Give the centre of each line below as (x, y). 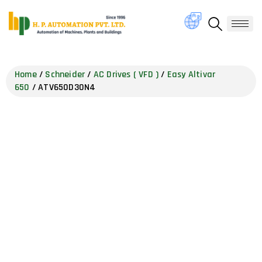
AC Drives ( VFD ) (126, 74)
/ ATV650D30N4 (63, 87)
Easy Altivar (191, 74)
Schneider (65, 74)
